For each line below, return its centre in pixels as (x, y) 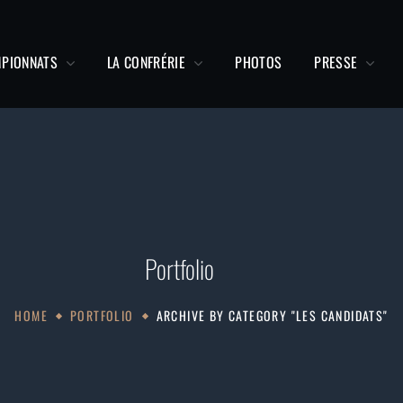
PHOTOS (259, 62)
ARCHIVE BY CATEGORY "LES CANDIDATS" (272, 315)
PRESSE (336, 62)
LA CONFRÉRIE (146, 62)
